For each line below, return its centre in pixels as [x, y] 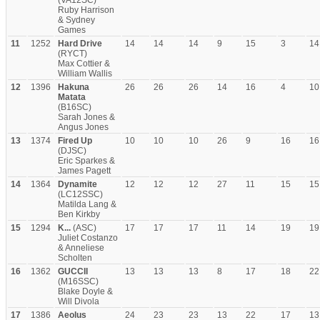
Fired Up [75, 141]
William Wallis [85, 74]
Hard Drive [80, 44]
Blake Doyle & [85, 291]
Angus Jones [83, 127]
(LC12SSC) [80, 194]
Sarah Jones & [86, 117]
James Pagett [84, 171]
